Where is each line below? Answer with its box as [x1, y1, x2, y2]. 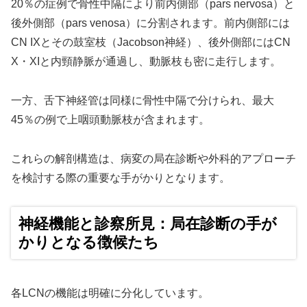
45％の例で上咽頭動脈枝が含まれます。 [11, 113, 210, 125]
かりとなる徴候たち [19, 234, 159, 251]
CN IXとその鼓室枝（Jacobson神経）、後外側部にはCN [11, 36, 291, 49]
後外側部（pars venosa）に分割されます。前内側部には [11, 17, 290, 29]
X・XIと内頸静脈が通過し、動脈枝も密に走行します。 [11, 56, 281, 68]
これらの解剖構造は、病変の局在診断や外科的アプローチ [11, 152, 296, 164]
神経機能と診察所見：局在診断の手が [19, 215, 277, 233]
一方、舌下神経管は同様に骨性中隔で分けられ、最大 [11, 94, 274, 106]
